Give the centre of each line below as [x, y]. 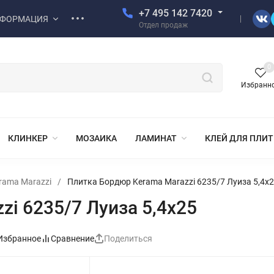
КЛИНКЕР [28, 138]
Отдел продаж [163, 25]
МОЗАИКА [96, 138]
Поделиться [128, 239]
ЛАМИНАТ [156, 138]
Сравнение [72, 239]
